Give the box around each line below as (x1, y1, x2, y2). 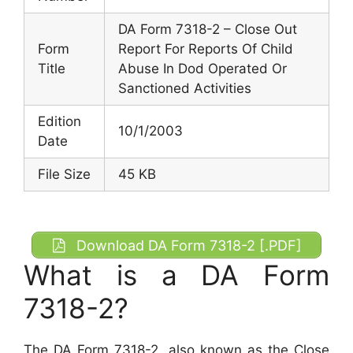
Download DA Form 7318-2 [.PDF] (72, 236, 302, 254)
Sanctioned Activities (118, 80, 251, 96)
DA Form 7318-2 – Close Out (118, 21, 297, 37)
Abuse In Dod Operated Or (118, 61, 287, 76)
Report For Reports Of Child (118, 41, 293, 57)
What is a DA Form (24, 258, 329, 292)
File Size (38, 166, 91, 182)
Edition (38, 113, 81, 129)
